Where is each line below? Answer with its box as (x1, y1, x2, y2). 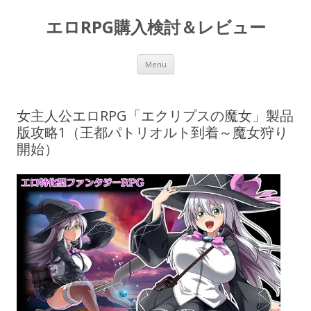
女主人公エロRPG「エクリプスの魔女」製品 (17, 106, 294, 125)
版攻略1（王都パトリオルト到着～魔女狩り (17, 123, 288, 142)
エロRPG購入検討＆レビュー (45, 15, 266, 38)
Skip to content (174, 52, 242, 65)
